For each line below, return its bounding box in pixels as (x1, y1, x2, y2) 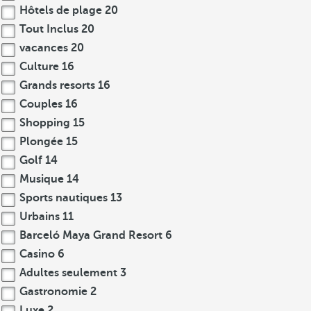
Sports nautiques (17, 192, 110, 204)
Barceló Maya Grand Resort (17, 229, 165, 242)
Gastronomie (17, 285, 90, 298)
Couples (17, 98, 65, 110)
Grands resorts (17, 79, 98, 92)
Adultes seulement (17, 267, 120, 279)
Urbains (17, 210, 62, 223)
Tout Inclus (17, 23, 81, 35)
